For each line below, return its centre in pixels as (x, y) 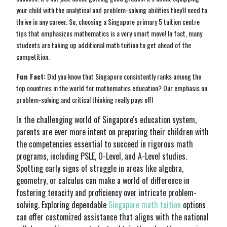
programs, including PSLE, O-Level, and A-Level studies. (102, 156)
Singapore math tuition (146, 204)
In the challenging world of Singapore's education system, (106, 119)
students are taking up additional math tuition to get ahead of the (104, 45)
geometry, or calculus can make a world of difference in (103, 180)
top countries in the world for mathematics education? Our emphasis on (112, 88)
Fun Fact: (31, 76)
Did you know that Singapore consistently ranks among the (123, 76)
